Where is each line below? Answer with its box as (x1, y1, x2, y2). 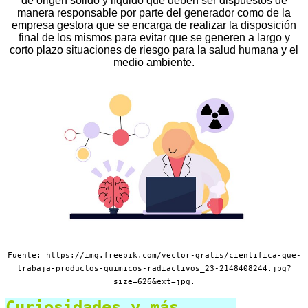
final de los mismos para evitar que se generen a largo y (18, 31, 290, 43)
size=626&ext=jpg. (113, 276, 195, 286)
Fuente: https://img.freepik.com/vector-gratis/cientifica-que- (7, 250, 301, 260)
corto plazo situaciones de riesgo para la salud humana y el (10, 43, 298, 56)
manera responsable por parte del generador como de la (17, 6, 291, 19)
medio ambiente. (113, 56, 195, 68)
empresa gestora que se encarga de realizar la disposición (12, 19, 296, 31)
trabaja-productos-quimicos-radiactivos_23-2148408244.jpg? (16, 263, 291, 273)
